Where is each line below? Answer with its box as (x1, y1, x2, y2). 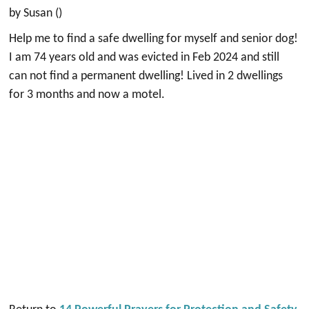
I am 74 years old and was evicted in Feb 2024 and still (9, 51, 280, 64)
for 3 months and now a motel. (9, 88, 166, 101)
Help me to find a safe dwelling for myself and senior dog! (9, 32, 299, 46)
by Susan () (9, 7, 63, 20)
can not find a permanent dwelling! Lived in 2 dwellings (9, 70, 283, 83)
